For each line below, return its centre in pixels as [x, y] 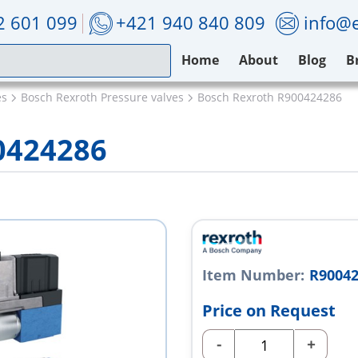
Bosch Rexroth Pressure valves [102, 97]
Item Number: [253, 275]
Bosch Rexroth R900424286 [270, 97]
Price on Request [269, 311]
